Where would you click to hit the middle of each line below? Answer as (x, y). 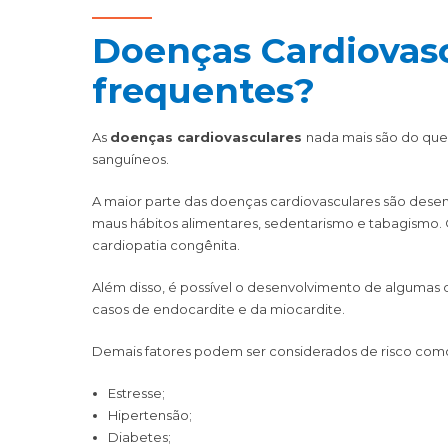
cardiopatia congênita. (166, 244)
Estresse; (136, 392)
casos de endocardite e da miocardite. (218, 308)
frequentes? (203, 90)
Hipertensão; (149, 414)
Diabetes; (139, 436)
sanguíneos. (130, 158)
